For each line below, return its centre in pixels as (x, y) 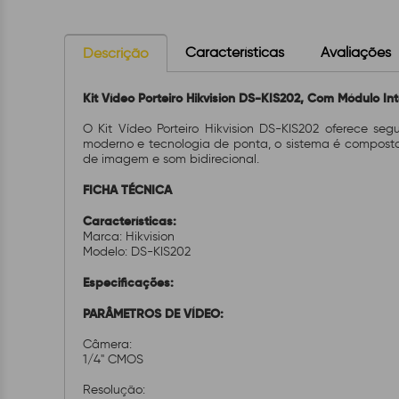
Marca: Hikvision (129, 236)
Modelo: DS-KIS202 (137, 252)
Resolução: (114, 390)
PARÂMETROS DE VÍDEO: (155, 313)
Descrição (116, 53)
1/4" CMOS (115, 359)
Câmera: (109, 344)
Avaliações (356, 52)
